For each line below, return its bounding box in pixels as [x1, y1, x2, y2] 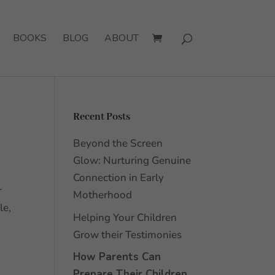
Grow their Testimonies [73, 227, 185, 242]
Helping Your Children [73, 210, 177, 225]
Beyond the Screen [73, 136, 163, 150]
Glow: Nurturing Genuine [73, 153, 192, 168]
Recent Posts [73, 110, 131, 123]
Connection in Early [73, 171, 165, 185]
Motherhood [73, 188, 137, 202]
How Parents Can [73, 250, 161, 264]
